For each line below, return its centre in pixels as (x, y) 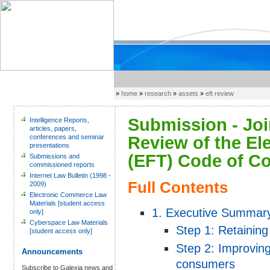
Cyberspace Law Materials (69, 222)
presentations (49, 145)
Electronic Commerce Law (68, 195)
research (158, 93)
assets (189, 93)
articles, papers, (53, 128)
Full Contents (178, 187)
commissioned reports (62, 165)
